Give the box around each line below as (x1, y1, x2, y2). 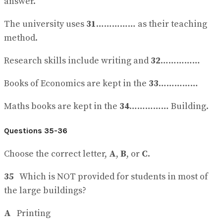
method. (4, 32, 38, 44)
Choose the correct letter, (4, 148, 109, 160)
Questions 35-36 (4, 125, 67, 135)
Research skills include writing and (4, 55, 151, 67)
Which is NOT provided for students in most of (14, 170, 208, 182)
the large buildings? (4, 184, 86, 196)
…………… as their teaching (96, 18, 207, 30)
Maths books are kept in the (4, 101, 119, 112)
